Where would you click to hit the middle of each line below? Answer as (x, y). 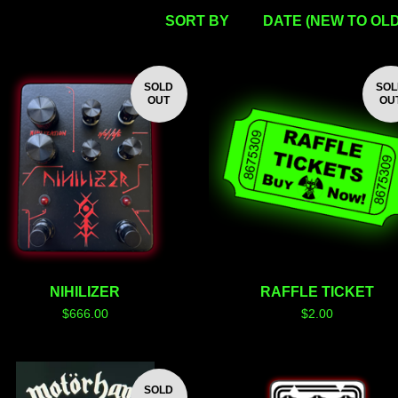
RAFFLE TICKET (318, 292)
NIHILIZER (85, 292)
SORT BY (197, 21)
